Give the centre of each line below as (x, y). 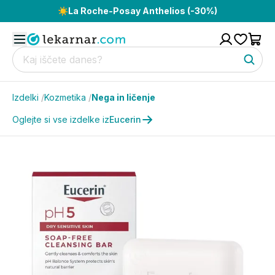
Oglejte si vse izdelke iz (61, 119)
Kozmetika (65, 97)
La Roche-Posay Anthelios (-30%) (143, 11)
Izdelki (25, 97)
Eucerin (125, 119)
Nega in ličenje (123, 97)
